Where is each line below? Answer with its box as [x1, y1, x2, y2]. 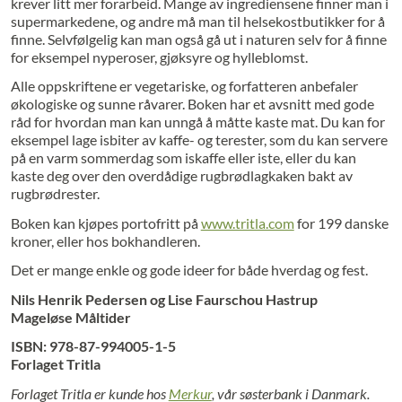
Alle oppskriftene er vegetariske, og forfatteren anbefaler [10, 77, 358, 95]
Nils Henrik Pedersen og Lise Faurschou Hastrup [10, 290, 318, 308]
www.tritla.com [200, 214, 294, 232]
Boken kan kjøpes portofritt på [10, 214, 201, 232]
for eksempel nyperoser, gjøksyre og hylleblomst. [10, 48, 308, 66]
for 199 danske [293, 214, 389, 232]
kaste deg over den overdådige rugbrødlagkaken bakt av [10, 167, 353, 185]
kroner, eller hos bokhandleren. [10, 232, 200, 249]
